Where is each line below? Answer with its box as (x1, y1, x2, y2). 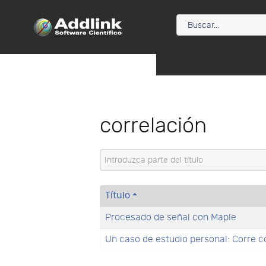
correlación (100, 113, 207, 138)
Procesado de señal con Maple (105, 212, 237, 224)
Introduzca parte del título (100, 150, 215, 161)
